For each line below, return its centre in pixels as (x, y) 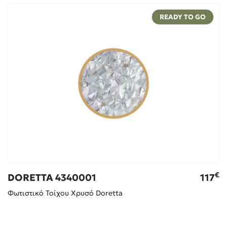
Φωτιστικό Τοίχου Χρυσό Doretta (65, 193)
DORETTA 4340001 (52, 178)
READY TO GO (183, 17)
